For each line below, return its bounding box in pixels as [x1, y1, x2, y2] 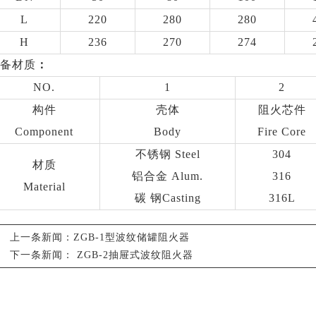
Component [15, 126, 73, 138]
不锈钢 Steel [135, 148, 200, 160]
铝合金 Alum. [132, 170, 203, 182]
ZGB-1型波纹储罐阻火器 [73, 232, 190, 243]
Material [23, 181, 66, 193]
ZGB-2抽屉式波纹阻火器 [77, 250, 193, 260]
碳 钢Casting [134, 192, 201, 204]
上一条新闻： [10, 232, 73, 243]
